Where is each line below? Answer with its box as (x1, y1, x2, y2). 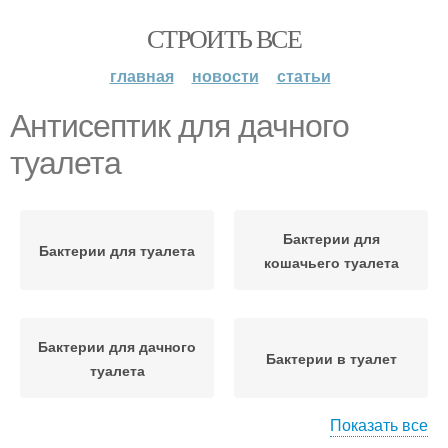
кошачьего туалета (263, 252, 399, 272)
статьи (276, 64, 331, 87)
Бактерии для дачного (38, 336, 196, 356)
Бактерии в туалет (265, 348, 397, 368)
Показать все (330, 413, 428, 436)
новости (191, 64, 259, 87)
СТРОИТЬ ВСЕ (146, 21, 302, 55)
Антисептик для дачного (10, 108, 349, 144)
